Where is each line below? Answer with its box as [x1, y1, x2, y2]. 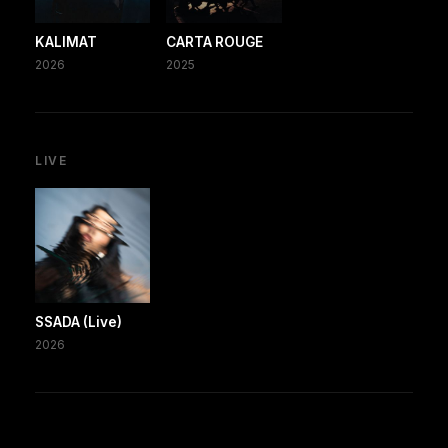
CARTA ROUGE [166, 33, 264, 50]
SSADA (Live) [35, 313, 122, 330]
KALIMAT [35, 33, 97, 50]
